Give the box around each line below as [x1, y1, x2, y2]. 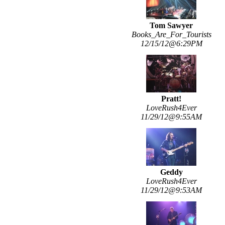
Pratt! [161, 94, 181, 103]
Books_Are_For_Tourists [131, 30, 211, 39]
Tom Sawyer [150, 21, 193, 30]
